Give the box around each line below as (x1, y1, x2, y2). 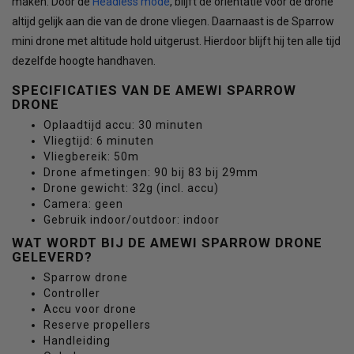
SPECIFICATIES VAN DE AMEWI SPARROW (12, 82, 296, 99)
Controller (43, 287, 100, 300)
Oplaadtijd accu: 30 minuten (43, 119, 203, 132)
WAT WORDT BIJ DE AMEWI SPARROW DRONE (12, 235, 322, 251)
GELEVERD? (12, 249, 92, 265)
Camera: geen (43, 198, 123, 211)
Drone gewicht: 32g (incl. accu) (43, 182, 219, 195)
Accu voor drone (43, 303, 137, 316)
